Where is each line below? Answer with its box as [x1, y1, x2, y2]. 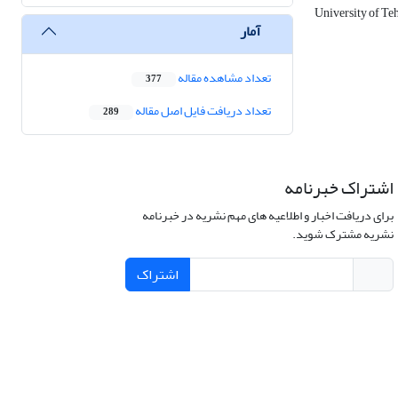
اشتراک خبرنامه [283, 171, 394, 206]
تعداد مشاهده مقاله [176, 66, 271, 91]
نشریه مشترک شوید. [291, 222, 394, 247]
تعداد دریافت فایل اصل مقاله [133, 99, 271, 123]
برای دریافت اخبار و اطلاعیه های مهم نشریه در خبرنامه [141, 203, 394, 228]
